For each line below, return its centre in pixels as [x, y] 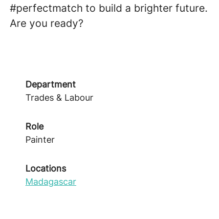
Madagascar [51, 182]
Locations [46, 168]
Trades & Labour [59, 98]
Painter [40, 140]
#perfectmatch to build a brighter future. [109, 8]
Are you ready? [47, 23]
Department [51, 84]
